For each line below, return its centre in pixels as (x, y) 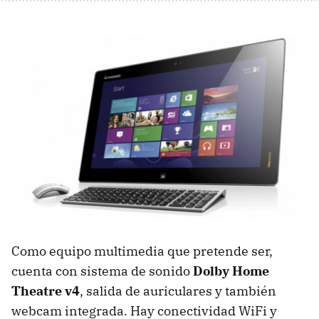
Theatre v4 (46, 291)
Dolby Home (231, 271)
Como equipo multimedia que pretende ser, (142, 251)
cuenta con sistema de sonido (102, 271)
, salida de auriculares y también (178, 291)
